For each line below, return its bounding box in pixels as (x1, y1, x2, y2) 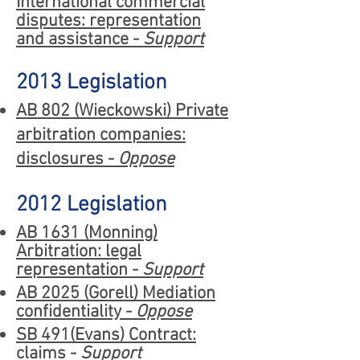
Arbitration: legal (16, 241, 141, 263)
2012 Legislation (16, 192, 167, 218)
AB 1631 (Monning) (16, 223, 157, 244)
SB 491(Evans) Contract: (16, 325, 196, 346)
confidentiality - (16, 301, 136, 323)
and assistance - (16, 29, 143, 51)
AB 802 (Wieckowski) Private (16, 100, 228, 122)
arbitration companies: (16, 125, 186, 146)
